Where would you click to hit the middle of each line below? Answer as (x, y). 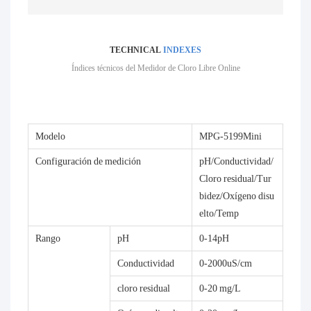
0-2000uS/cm (226, 263)
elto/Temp (219, 213)
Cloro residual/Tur (235, 179)
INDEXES (182, 50)
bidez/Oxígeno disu (237, 196)
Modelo (50, 136)
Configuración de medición (88, 161)
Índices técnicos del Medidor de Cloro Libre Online (155, 68)
